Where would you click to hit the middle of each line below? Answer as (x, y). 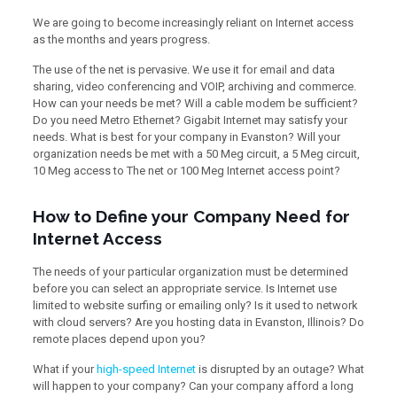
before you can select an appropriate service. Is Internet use (184, 288)
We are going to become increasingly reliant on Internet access (193, 23)
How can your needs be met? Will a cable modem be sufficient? (195, 103)
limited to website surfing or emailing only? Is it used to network (195, 305)
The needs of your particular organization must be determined (190, 272)
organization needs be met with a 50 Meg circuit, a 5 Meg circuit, (196, 154)
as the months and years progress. (121, 39)
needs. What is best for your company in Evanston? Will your (186, 137)
